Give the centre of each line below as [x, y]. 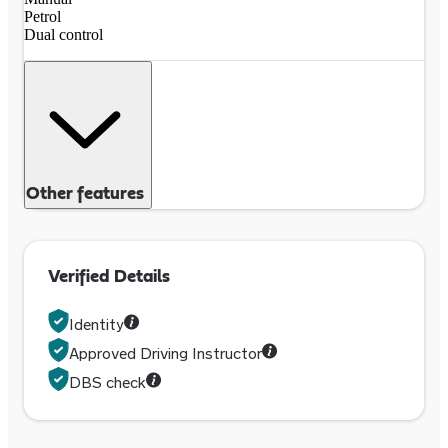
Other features [85, 194]
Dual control [63, 34]
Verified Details [109, 277]
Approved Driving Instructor [165, 352]
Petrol [42, 16]
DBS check [107, 381]
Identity [96, 323]
